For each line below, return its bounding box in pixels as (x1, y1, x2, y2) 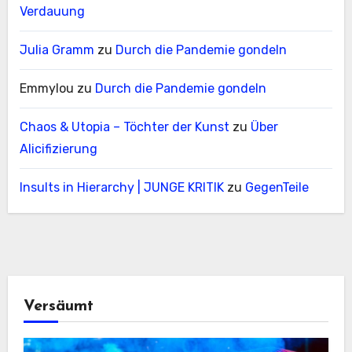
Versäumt (23, 298, 93, 314)
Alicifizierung (19, 141, 97, 157)
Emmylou (19, 81, 74, 97)
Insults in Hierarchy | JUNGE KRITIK (19, 180, 224, 196)
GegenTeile (244, 180, 309, 196)
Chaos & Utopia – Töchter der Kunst (19, 119, 229, 135)
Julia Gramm (19, 42, 94, 58)
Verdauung (19, 4, 85, 20)
